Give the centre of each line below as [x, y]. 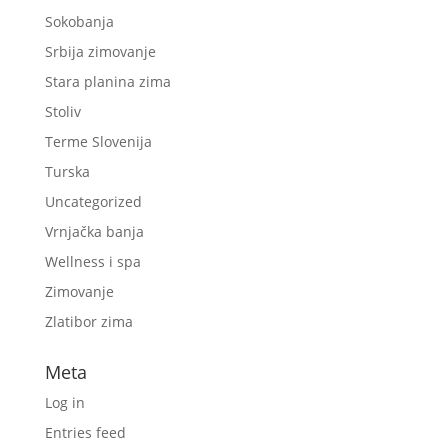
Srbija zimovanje [100, 51]
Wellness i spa [92, 261]
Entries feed [85, 432]
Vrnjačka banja [94, 231]
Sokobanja [79, 21]
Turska [67, 171]
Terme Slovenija [98, 141]
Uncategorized [93, 201]
